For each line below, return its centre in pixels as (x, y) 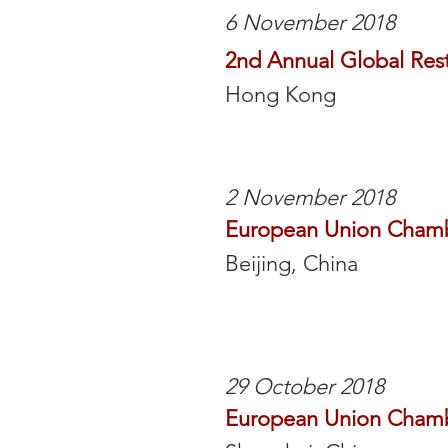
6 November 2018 (310, 22)
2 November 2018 (310, 197)
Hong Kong (280, 94)
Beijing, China (291, 263)
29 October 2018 (304, 386)
